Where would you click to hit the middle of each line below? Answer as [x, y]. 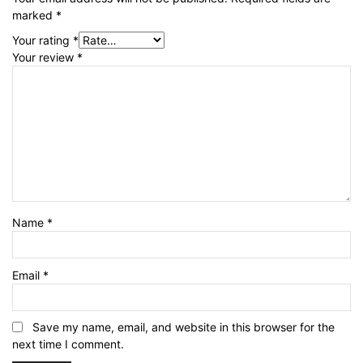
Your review [45, 57]
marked [34, 15]
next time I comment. [68, 344]
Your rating [43, 40]
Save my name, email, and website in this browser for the [184, 327]
